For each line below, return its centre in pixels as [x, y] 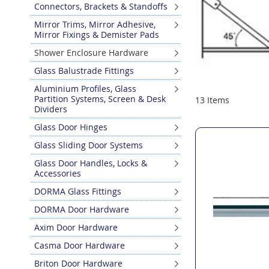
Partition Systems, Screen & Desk [100, 98]
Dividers [51, 109]
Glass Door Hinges [71, 127]
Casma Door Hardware [80, 245]
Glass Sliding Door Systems [89, 145]
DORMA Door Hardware [82, 209]
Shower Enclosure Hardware [91, 52]
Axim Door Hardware [76, 227]
